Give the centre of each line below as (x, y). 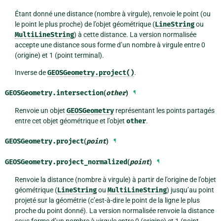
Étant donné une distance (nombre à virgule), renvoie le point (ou (112, 14)
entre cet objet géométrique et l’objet (70, 121)
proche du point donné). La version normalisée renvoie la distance (114, 210)
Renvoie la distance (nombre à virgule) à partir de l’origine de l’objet (115, 179)
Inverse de (31, 72)
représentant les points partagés (164, 110)
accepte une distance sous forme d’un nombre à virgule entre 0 (110, 45)
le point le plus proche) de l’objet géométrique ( (85, 24)
